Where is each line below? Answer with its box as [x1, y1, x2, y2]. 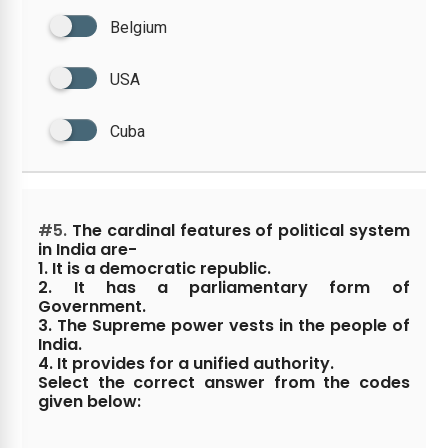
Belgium [110, 17, 168, 37]
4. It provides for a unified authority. [38, 351, 335, 375]
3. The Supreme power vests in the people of [38, 313, 410, 337]
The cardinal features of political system [67, 218, 410, 242]
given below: [38, 389, 142, 413]
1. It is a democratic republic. [38, 256, 272, 280]
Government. [38, 294, 147, 318]
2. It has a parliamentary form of [38, 275, 410, 299]
